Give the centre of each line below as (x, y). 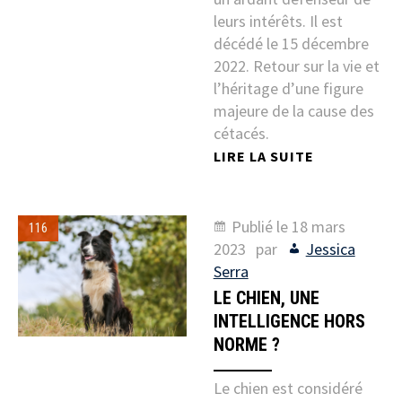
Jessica (330, 249)
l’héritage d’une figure (288, 89)
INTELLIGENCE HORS (289, 322)
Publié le (261, 227)
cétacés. (241, 134)
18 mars (318, 227)
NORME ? (246, 345)
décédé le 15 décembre (291, 44)
